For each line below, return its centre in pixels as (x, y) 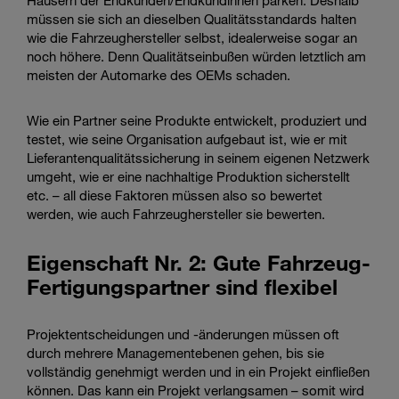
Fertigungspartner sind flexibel (182, 286)
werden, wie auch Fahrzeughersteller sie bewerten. (176, 213)
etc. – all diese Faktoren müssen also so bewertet (175, 195)
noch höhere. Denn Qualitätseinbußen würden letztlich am (196, 56)
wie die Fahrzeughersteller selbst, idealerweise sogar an (192, 37)
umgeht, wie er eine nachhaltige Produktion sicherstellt (188, 176)
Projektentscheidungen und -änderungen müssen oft (183, 334)
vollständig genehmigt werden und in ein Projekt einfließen (198, 371)
